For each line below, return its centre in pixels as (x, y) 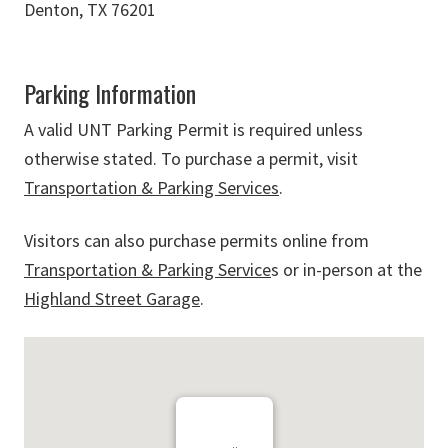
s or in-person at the (346, 269)
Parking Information (110, 93)
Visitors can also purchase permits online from (196, 240)
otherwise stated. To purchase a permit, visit (191, 158)
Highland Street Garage (112, 298)
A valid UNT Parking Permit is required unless (193, 129)
